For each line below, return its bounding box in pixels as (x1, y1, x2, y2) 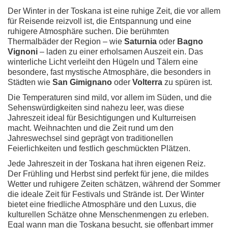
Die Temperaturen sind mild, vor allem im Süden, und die (8, 93, 212, 102)
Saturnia (124, 37, 157, 46)
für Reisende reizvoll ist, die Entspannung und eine (8, 17, 191, 25)
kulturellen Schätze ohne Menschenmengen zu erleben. (8, 210, 209, 219)
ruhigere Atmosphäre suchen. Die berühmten (8, 27, 169, 36)
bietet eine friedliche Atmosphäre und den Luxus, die (8, 200, 196, 209)
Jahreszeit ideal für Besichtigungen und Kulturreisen (8, 113, 196, 122)
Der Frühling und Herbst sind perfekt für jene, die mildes (8, 169, 209, 178)
